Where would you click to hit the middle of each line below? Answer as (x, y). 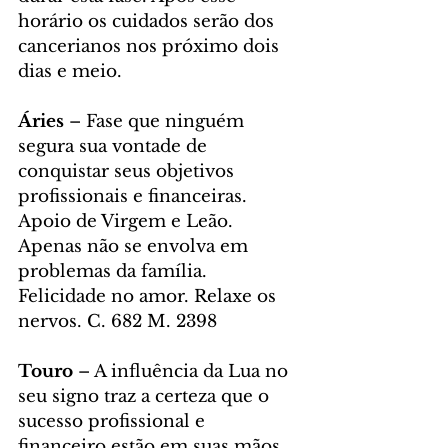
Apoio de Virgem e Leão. (128, 222)
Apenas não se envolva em (135, 247)
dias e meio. (72, 72)
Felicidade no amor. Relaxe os (149, 297)
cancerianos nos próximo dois (151, 47)
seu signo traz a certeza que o (146, 397)
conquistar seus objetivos (128, 172)
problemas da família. (115, 272)
